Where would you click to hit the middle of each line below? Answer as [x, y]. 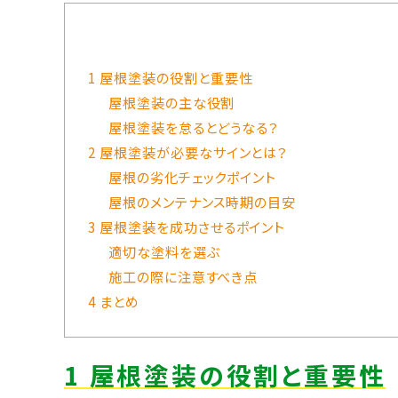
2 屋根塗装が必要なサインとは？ [188, 152]
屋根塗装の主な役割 [171, 103]
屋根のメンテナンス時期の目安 [202, 202]
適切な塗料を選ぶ [164, 252]
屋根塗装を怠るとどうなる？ [194, 127]
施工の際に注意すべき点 [183, 277]
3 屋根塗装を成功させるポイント [187, 227]
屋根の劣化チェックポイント [192, 177]
